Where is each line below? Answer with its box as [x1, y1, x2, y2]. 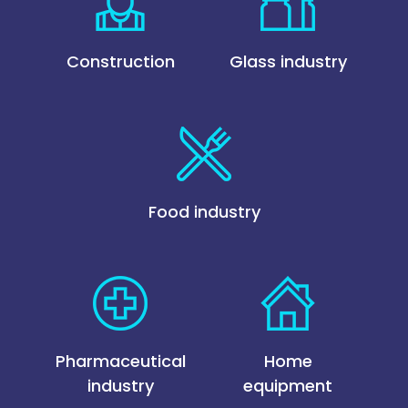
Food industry [148, 199, 260, 223]
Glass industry [229, 50, 347, 74]
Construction [66, 50, 175, 74]
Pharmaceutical [55, 350, 186, 373]
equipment [243, 374, 332, 398]
